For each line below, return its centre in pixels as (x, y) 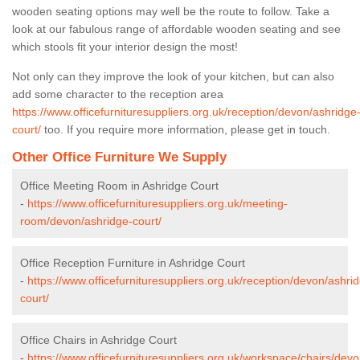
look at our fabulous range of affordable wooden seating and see (176, 29)
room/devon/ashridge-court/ (91, 221)
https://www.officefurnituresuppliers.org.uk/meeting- (157, 203)
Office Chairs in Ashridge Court (98, 340)
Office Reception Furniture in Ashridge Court (133, 262)
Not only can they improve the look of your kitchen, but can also (173, 76)
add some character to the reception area (118, 94)
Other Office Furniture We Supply (119, 157)
